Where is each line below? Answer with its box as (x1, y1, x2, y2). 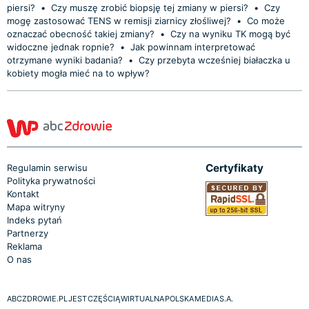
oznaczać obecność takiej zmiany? (7, 28, 154, 39)
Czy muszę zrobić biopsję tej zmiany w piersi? (51, 1, 251, 13)
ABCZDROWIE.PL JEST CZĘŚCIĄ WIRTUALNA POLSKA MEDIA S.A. (7, 293, 233, 303)
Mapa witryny (7, 201, 65, 212)
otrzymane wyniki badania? (7, 54, 123, 66)
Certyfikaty (206, 161, 263, 175)
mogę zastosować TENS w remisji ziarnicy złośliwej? (7, 14, 234, 26)
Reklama (7, 240, 42, 252)
